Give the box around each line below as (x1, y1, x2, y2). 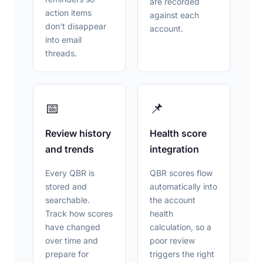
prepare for (45, 249, 89, 259)
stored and (45, 181, 87, 191)
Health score (150, 127, 207, 139)
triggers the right (150, 249, 214, 259)
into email (45, 35, 82, 45)
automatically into (150, 181, 217, 191)
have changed (45, 222, 100, 232)
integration (150, 143, 199, 155)
